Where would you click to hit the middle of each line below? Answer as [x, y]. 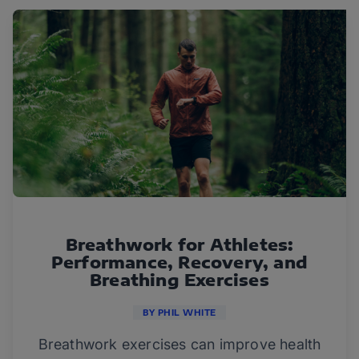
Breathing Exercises [179, 279]
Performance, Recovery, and [179, 262]
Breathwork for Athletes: [179, 244]
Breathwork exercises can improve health [179, 344]
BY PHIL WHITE [179, 313]
